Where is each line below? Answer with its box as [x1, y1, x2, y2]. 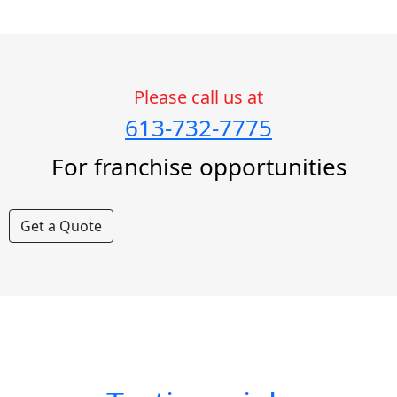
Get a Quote [20, 216, 102, 236]
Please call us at [134, 85, 263, 109]
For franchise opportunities [51, 151, 346, 183]
